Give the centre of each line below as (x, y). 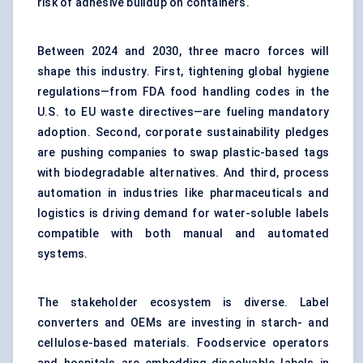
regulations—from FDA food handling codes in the (183, 92)
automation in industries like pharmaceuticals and (183, 193)
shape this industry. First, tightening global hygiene (183, 72)
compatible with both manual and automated (183, 234)
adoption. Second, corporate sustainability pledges (183, 132)
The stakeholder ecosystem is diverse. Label (183, 303)
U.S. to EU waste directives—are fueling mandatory (183, 112)
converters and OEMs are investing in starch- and (183, 323)
